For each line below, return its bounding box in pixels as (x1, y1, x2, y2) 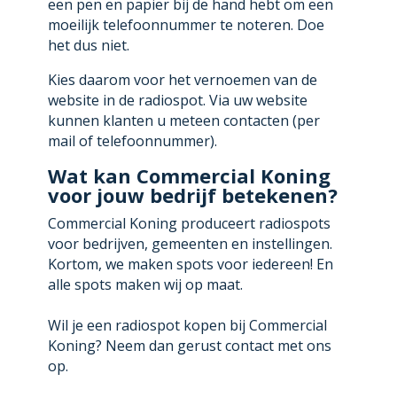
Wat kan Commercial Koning (47, 161, 331, 189)
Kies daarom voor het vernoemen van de (47, 69, 317, 90)
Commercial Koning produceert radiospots (47, 213, 331, 233)
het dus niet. (47, 35, 129, 55)
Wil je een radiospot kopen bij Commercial (47, 315, 327, 335)
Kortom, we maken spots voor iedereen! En (47, 253, 333, 274)
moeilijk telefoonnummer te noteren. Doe (47, 14, 324, 35)
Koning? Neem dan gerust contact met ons (47, 335, 331, 355)
